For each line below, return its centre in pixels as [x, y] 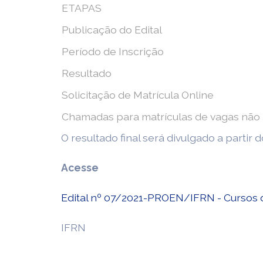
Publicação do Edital [116, 30]
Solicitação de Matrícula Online [138, 95]
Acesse [80, 168]
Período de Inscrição [116, 51]
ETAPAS [82, 8]
